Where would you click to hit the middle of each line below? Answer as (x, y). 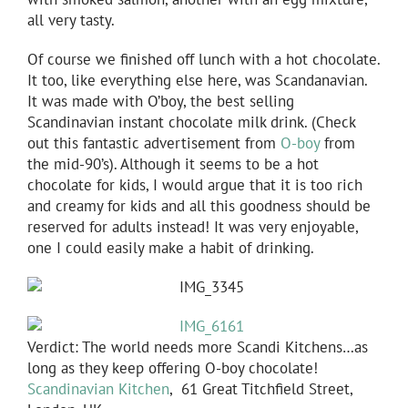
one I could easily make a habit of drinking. (171, 247)
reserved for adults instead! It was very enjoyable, (193, 226)
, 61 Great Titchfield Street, (261, 388)
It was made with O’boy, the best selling (161, 101)
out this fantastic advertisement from (154, 143)
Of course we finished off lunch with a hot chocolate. (204, 59)
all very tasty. (71, 20)
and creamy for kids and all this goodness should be (199, 205)
